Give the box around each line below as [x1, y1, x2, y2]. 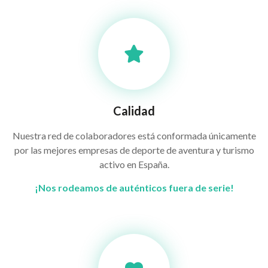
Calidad [113, 103, 155, 118]
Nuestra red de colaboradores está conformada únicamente [12, 130, 256, 141]
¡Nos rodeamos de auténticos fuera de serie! [34, 182, 234, 193]
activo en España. [99, 159, 169, 170]
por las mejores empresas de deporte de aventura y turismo [14, 144, 254, 156]
